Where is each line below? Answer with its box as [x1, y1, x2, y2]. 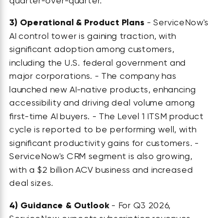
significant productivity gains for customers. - [9, 138, 199, 148]
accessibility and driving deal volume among [9, 97, 196, 109]
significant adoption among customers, [9, 44, 175, 55]
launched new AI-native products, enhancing [9, 84, 196, 95]
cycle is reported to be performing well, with [9, 124, 197, 135]
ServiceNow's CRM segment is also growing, [9, 151, 193, 162]
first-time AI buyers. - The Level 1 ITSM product [9, 111, 204, 122]
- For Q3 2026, [109, 200, 171, 211]
